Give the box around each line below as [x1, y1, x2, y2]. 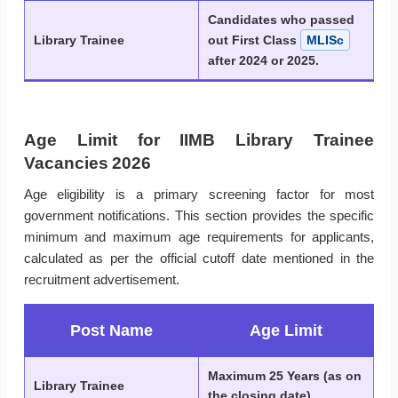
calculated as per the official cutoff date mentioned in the [23, 251, 375, 267]
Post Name [70, 322, 153, 340]
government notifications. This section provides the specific [23, 208, 375, 224]
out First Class [208, 33, 300, 48]
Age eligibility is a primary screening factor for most [23, 187, 375, 203]
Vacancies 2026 [23, 154, 151, 173]
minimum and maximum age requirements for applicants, [23, 229, 375, 245]
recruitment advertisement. [23, 272, 179, 288]
